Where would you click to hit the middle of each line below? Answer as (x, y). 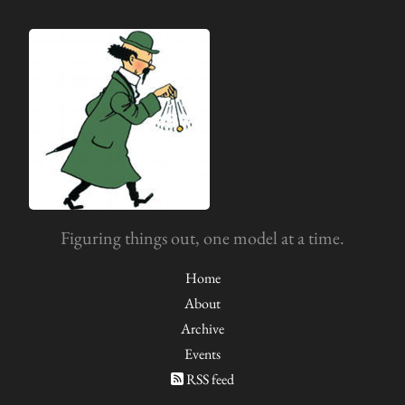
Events (202, 354)
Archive (202, 329)
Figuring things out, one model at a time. (202, 238)
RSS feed (209, 379)
